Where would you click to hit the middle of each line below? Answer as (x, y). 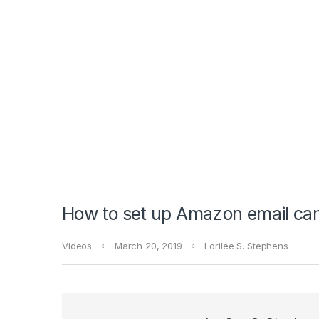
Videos (77, 246)
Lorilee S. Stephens (246, 246)
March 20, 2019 (148, 246)
